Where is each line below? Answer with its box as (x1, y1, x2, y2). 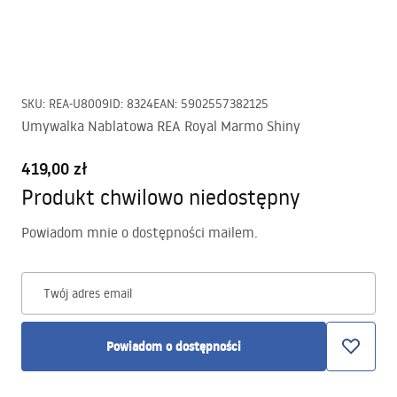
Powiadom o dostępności (106, 338, 241, 355)
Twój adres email (43, 285, 132, 301)
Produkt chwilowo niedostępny (21, 183, 300, 210)
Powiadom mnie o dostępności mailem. (21, 223, 258, 241)
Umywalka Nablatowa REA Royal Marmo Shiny (21, 117, 300, 135)
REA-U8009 (49, 96, 109, 112)
